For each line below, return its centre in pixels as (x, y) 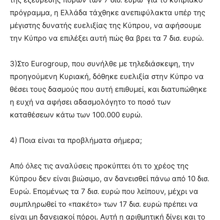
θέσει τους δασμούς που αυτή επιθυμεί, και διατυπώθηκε (108, 89)
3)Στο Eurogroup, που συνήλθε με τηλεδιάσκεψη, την (102, 64)
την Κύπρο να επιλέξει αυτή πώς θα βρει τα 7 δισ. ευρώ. (107, 38)
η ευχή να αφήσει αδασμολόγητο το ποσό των (90, 102)
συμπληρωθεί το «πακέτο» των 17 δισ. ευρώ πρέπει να (104, 204)
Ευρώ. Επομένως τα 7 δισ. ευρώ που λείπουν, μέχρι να (104, 191)
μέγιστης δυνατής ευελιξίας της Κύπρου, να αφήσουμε (106, 25)
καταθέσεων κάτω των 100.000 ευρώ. (76, 115)
